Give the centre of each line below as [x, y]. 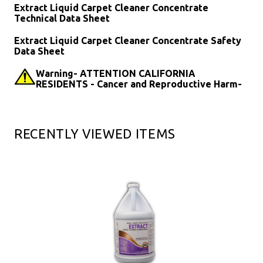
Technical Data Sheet [62, 18]
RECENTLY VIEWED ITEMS [95, 134]
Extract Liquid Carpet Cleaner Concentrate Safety [128, 41]
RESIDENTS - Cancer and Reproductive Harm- [139, 84]
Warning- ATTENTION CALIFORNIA [116, 74]
